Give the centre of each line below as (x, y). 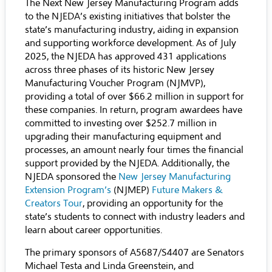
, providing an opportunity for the (153, 203)
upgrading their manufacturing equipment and (123, 137)
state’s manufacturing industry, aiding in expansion (132, 30)
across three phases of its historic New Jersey (120, 70)
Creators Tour (54, 203)
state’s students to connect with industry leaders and (135, 217)
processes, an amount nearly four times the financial (134, 150)
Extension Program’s (68, 190)
